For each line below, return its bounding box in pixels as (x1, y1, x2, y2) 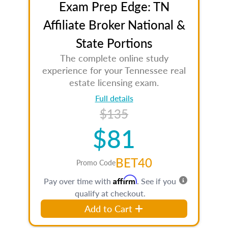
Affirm (113, 175, 137, 185)
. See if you (137, 175, 176, 187)
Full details (95, 92, 133, 104)
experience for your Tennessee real (42, 64, 186, 76)
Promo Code (76, 157, 116, 167)
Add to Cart (84, 202, 133, 215)
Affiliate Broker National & (43, 16, 185, 33)
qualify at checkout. (74, 187, 146, 199)
